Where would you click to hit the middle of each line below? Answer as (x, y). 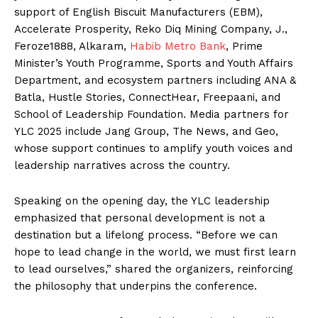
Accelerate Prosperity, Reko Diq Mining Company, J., (151, 29)
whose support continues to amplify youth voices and (153, 149)
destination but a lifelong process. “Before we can (146, 235)
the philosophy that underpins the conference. (136, 286)
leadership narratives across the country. (122, 166)
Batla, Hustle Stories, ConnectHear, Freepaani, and (147, 98)
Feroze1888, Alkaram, (72, 46)
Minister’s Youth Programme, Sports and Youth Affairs (154, 64)
